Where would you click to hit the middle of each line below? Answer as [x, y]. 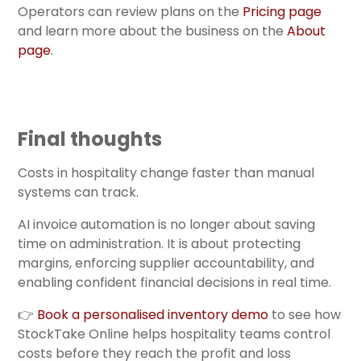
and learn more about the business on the [151, 31]
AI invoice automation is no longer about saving [166, 224]
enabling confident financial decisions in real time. [174, 282]
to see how [305, 314]
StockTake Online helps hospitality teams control [174, 334]
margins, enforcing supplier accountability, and [166, 263]
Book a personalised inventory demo [153, 314]
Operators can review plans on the [129, 11]
